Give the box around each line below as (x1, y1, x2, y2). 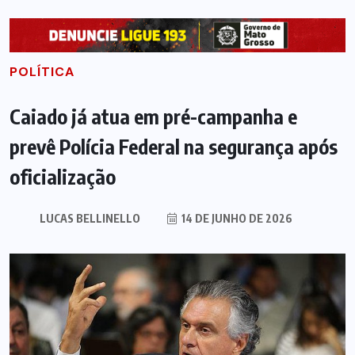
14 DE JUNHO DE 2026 (178, 211, 292, 225)
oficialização (10, 163, 116, 189)
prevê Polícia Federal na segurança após (10, 133, 338, 159)
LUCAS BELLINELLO (39, 211, 140, 225)
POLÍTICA (10, 63, 74, 80)
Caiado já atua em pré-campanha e (10, 103, 297, 129)
